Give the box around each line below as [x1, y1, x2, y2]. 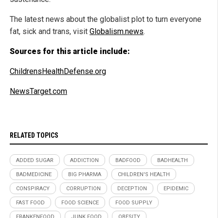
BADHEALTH [157, 157, 188, 163]
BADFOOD [115, 157, 141, 163]
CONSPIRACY [16, 185, 50, 192]
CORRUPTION [66, 185, 101, 192]
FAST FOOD [16, 199, 45, 206]
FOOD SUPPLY [115, 199, 152, 206]
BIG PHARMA [68, 171, 101, 178]
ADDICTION [70, 157, 99, 163]
